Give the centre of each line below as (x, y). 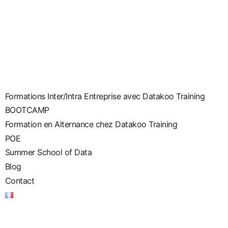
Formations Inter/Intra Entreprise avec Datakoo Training (105, 96)
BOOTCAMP (27, 110)
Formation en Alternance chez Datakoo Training (91, 124)
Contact (20, 180)
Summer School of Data (48, 152)
